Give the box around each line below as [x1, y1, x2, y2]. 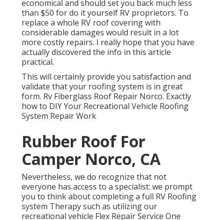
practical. [22, 56, 54, 68]
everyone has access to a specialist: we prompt [22, 181, 192, 192]
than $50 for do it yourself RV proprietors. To [22, 7, 189, 19]
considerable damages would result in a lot [22, 27, 179, 38]
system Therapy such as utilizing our [22, 201, 157, 212]
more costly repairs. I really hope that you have [22, 37, 194, 48]
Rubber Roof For [22, 131, 145, 152]
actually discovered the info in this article [22, 47, 171, 58]
